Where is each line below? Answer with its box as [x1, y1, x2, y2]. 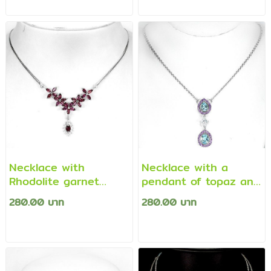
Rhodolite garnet [8, 172, 99, 190]
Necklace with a [142, 158, 229, 176]
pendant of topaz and [142, 172, 261, 190]
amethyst [142, 186, 193, 204]
